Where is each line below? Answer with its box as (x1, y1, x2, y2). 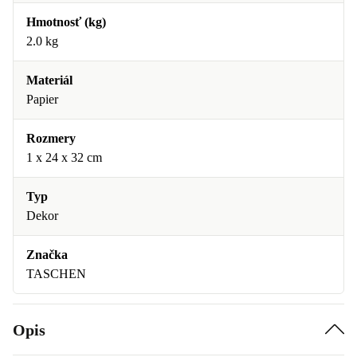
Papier (26, 92, 58, 106)
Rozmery (26, 131, 76, 145)
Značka (26, 248, 68, 261)
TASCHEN (26, 267, 86, 280)
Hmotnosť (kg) (26, 15, 106, 29)
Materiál (26, 73, 73, 87)
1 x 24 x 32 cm (26, 151, 102, 164)
